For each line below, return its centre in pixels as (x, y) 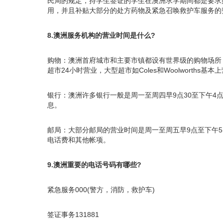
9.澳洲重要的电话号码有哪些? (94, 165)
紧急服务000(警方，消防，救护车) (101, 189)
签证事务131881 (73, 214)
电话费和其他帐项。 (79, 140)
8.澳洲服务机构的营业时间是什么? (101, 35)
